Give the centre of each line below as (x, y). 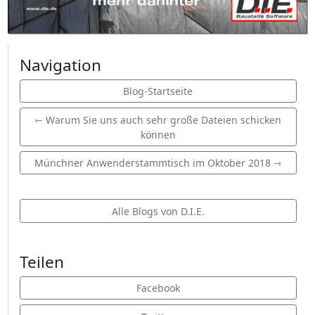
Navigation (60, 65)
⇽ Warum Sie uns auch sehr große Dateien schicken (158, 120)
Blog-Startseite (158, 91)
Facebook (158, 288)
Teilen (41, 262)
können (158, 134)
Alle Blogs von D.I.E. (158, 211)
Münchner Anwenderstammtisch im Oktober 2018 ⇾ (158, 163)
